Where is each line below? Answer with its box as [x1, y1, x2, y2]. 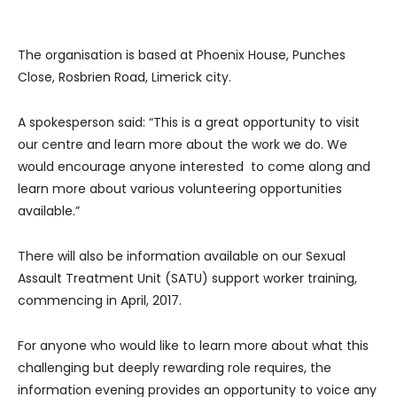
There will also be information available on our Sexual [18, 247, 346, 266]
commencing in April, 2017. [18, 292, 182, 310]
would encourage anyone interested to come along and [18, 158, 370, 176]
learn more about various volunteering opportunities [18, 180, 342, 198]
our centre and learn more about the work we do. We [18, 136, 347, 154]
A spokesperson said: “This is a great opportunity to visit [18, 113, 360, 132]
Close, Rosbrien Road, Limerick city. [18, 68, 231, 87]
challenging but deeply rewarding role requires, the [18, 359, 331, 378]
